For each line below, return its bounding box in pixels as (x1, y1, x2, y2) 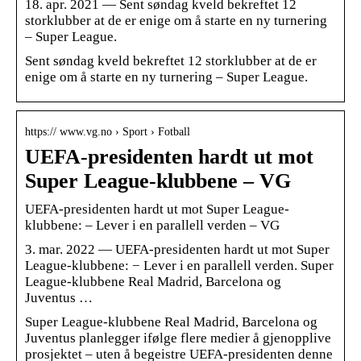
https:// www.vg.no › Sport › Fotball (25, 125, 190, 138)
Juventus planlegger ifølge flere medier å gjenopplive (25, 330, 331, 346)
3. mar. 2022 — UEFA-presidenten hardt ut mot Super (25, 241, 330, 257)
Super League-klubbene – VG (25, 168, 291, 193)
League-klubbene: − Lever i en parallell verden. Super (25, 257, 334, 273)
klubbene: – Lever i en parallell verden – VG (25, 217, 280, 233)
